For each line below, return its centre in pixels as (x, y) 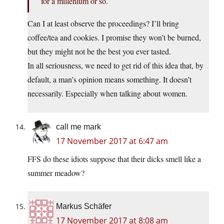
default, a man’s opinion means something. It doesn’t (109, 79)
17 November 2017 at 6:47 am (112, 141)
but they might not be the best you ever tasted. (99, 51)
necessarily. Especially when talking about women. (107, 93)
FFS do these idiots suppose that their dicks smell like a (114, 159)
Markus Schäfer (84, 206)
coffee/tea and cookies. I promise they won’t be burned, (114, 37)
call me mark (78, 127)
